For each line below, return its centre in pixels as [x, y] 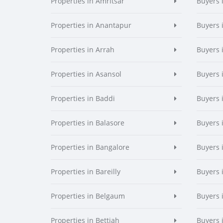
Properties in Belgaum [88, 196]
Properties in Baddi [83, 98]
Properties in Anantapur [91, 25]
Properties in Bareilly [86, 171]
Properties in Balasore [88, 123]
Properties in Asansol [86, 74]
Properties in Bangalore [90, 147]
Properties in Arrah [83, 50]
